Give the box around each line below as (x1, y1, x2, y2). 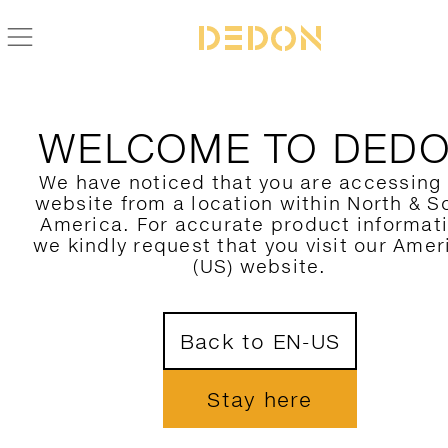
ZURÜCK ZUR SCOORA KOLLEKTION (20, 98, 320, 116)
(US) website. (193, 256, 327, 277)
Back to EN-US (179, 329, 341, 353)
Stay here (207, 387, 313, 411)
